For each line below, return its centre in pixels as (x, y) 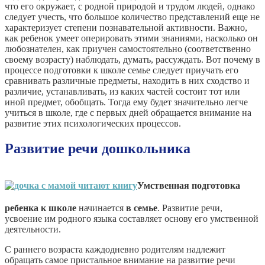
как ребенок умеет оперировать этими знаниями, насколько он (131, 38)
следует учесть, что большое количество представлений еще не (132, 17)
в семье (142, 208)
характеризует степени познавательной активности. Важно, (126, 27)
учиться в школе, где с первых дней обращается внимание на (128, 112)
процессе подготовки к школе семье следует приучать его (122, 70)
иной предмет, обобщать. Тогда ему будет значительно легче (126, 102)
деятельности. (33, 229)
